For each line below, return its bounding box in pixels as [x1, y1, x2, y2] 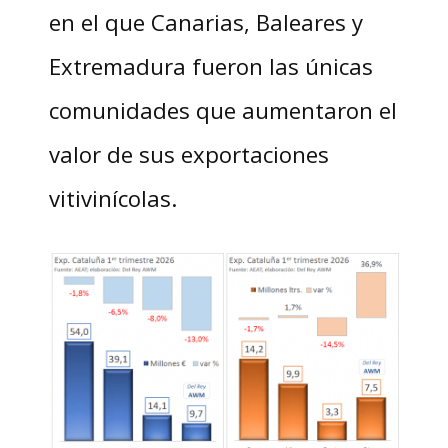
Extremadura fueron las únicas [48, 51, 373, 82]
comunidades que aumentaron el [48, 95, 397, 126]
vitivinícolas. [48, 183, 177, 214]
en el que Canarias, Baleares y [48, 7, 363, 38]
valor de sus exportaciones [48, 139, 329, 170]
